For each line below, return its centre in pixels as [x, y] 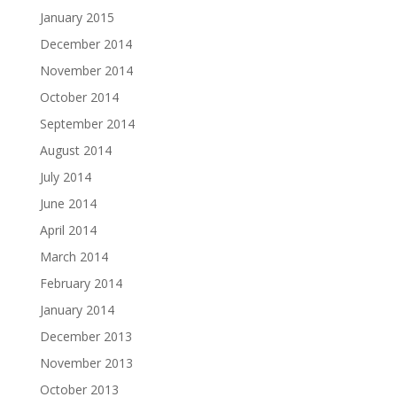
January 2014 [77, 310]
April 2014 [68, 230]
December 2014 [86, 44]
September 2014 [87, 124]
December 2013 [86, 337]
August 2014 [75, 151]
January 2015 [77, 18]
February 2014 [81, 284]
